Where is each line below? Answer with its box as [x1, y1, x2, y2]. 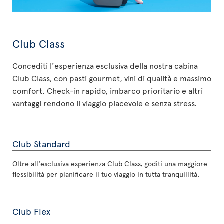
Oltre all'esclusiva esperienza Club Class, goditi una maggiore [12, 158, 207, 168]
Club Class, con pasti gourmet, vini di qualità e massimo [12, 72, 211, 83]
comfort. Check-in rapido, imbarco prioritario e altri [12, 84, 203, 96]
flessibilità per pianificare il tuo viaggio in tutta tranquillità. [12, 169, 199, 179]
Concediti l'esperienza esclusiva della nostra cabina [12, 59, 198, 71]
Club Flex [12, 204, 50, 217]
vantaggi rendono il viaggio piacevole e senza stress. [12, 97, 197, 108]
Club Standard [12, 137, 70, 150]
